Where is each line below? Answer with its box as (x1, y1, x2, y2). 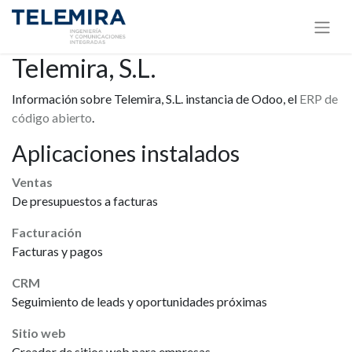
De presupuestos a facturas (12, 192, 158, 208)
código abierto (12, 109, 92, 125)
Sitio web (12, 324, 66, 340)
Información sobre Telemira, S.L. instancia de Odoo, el (12, 90, 299, 106)
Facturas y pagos (12, 243, 103, 258)
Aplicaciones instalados (12, 139, 240, 167)
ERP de (299, 90, 338, 106)
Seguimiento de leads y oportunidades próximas (12, 293, 267, 309)
